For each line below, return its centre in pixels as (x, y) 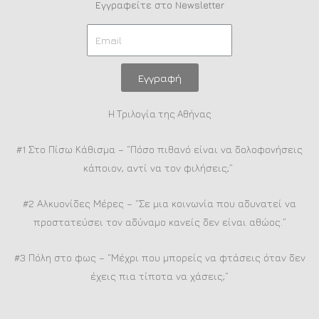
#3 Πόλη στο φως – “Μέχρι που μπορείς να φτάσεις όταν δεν (159, 257)
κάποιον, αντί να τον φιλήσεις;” (159, 167)
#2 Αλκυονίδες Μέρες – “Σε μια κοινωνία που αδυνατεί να (159, 203)
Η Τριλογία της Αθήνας (159, 114)
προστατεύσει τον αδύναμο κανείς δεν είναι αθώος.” (159, 221)
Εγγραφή (159, 78)
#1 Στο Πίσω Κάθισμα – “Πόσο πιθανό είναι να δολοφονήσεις (159, 149)
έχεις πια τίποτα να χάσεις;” (159, 276)
